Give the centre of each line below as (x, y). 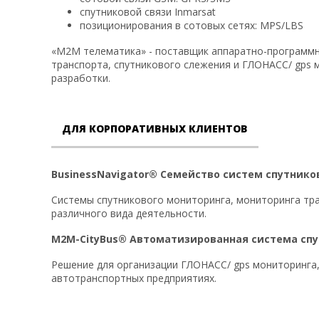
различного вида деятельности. (129, 213)
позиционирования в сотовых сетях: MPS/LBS (192, 25)
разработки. (81, 78)
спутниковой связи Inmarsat (148, 12)
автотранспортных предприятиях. (134, 278)
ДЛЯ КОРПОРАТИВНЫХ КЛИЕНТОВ (155, 129)
